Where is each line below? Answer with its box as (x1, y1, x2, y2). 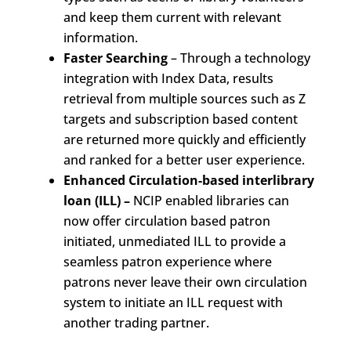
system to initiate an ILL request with (63, 294, 283, 311)
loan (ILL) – (63, 192, 133, 209)
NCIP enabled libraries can (132, 192, 289, 209)
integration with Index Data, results (63, 70, 273, 87)
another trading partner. (63, 314, 209, 331)
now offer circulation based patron (63, 212, 270, 230)
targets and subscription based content (63, 110, 298, 128)
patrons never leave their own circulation (63, 273, 307, 291)
